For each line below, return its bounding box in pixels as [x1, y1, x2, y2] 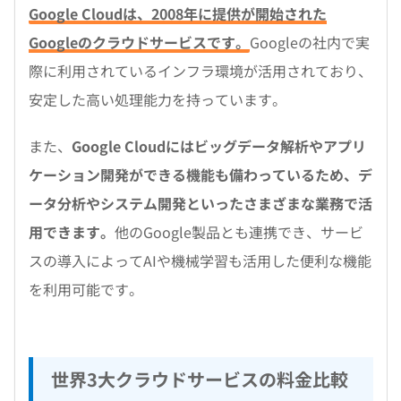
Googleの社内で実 [250, 31, 370, 53]
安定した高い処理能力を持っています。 [29, 89, 286, 110]
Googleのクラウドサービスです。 [29, 31, 250, 53]
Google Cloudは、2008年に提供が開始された [29, 3, 327, 24]
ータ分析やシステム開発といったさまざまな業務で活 [29, 192, 372, 214]
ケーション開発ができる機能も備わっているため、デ [29, 164, 372, 185]
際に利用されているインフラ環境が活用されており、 [29, 60, 372, 81]
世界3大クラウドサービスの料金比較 [51, 366, 348, 392]
